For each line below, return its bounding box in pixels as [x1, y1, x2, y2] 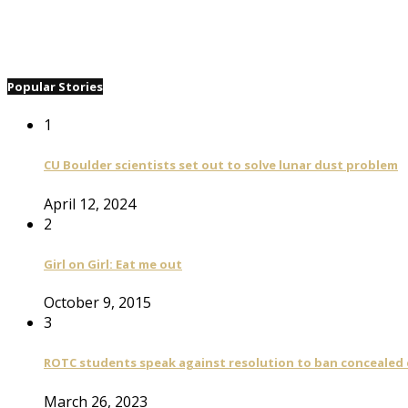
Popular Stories [7, 77, 103, 95]
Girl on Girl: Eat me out [44, 255, 182, 272]
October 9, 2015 [44, 292, 151, 313]
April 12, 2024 [44, 193, 136, 214]
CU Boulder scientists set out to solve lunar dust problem [44, 157, 398, 174]
